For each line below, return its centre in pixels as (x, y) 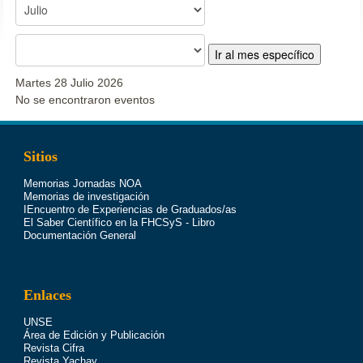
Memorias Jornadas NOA (82, 184)
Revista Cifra (53, 348)
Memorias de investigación (86, 197)
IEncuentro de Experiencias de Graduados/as (130, 210)
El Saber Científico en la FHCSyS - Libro (119, 223)
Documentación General (79, 236)
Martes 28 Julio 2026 (70, 83)
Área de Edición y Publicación (94, 335)
